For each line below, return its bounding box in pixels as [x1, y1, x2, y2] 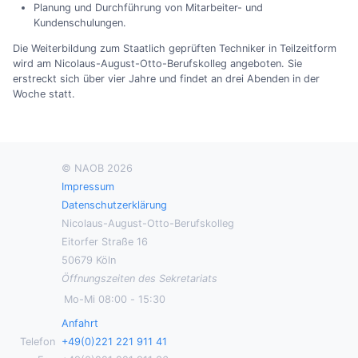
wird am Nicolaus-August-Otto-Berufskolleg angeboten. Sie [13, 58, 302, 70]
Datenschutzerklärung [62, 199, 168, 212]
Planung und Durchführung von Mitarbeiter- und [33, 2, 263, 14]
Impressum [62, 181, 115, 193]
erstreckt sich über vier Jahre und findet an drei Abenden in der [13, 73, 320, 86]
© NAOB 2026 [62, 162, 133, 175]
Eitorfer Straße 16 [62, 236, 149, 249]
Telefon [20, 336, 56, 348]
